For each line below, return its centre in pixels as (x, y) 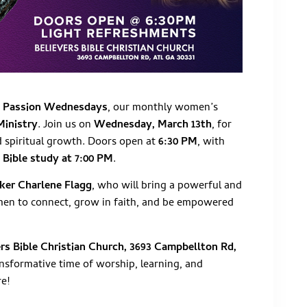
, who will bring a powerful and (167, 187)
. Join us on (66, 125)
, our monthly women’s (163, 108)
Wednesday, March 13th (153, 125)
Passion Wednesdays (55, 108)
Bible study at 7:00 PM (58, 159)
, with (211, 142)
